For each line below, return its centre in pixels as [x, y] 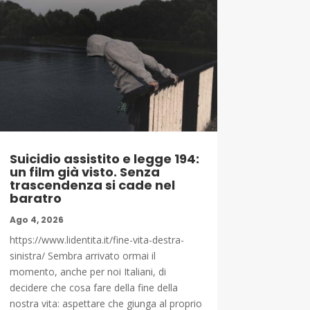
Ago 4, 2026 [36, 219]
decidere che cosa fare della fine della [93, 287]
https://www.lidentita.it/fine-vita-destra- [97, 239]
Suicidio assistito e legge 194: [104, 158]
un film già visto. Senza [84, 172]
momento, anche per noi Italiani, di [88, 271]
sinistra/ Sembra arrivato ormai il [82, 255]
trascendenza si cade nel [92, 185]
